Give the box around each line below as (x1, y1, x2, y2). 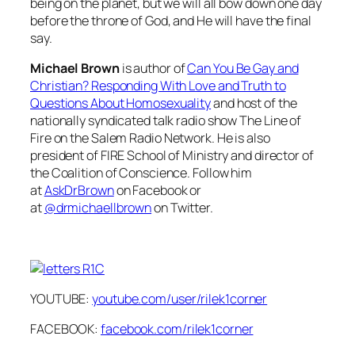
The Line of (237, 112, 302, 130)
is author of (121, 59, 185, 78)
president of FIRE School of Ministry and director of (30, 147, 314, 165)
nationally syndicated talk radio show (30, 112, 238, 130)
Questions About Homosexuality (30, 94, 212, 113)
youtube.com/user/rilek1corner (92, 290, 268, 308)
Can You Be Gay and (187, 59, 299, 78)
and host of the (213, 94, 297, 113)
